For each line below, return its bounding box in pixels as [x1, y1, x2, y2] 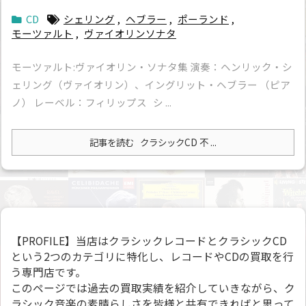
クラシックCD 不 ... [136, 135, 217, 149]
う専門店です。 [11, 264, 86, 280]
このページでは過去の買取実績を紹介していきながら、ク [11, 279, 295, 296]
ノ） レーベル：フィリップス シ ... [12, 94, 171, 109]
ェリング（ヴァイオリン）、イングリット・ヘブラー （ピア [12, 76, 290, 92]
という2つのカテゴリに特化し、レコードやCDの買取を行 [11, 248, 294, 264]
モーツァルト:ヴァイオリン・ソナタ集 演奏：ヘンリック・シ [12, 59, 292, 74]
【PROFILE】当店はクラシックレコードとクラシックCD [11, 232, 287, 249]
